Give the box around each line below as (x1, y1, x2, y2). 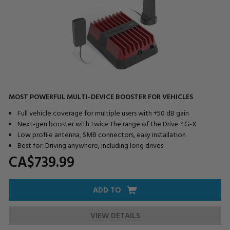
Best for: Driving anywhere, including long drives (17, 139, 163, 150)
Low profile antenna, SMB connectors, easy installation (17, 128, 186, 140)
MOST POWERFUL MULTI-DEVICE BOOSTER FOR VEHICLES (9, 90, 193, 102)
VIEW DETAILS (90, 209, 140, 221)
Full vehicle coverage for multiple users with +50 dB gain (17, 107, 189, 118)
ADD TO (93, 183, 121, 196)
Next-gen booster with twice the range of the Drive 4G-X (17, 118, 197, 129)
